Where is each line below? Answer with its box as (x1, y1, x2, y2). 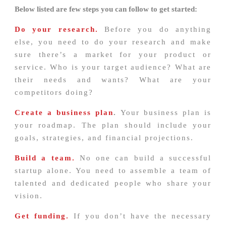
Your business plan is (117, 108, 212, 117)
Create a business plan (15, 108, 114, 117)
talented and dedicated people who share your (15, 179, 211, 188)
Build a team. (15, 154, 75, 162)
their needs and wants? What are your (15, 76, 211, 84)
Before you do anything (98, 25, 212, 34)
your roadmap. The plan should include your (15, 121, 211, 130)
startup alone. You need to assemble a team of (15, 166, 211, 175)
